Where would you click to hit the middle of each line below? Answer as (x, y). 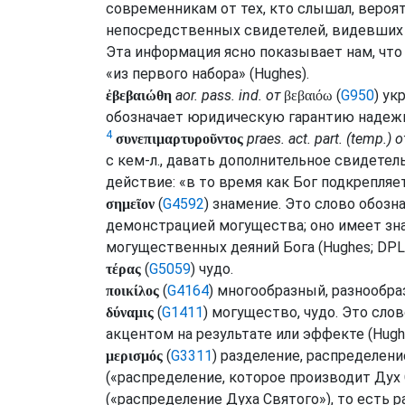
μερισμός (134, 356)
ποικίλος (132, 291)
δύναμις (130, 312)
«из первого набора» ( (180, 74)
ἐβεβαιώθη (139, 95)
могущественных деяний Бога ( (214, 247)
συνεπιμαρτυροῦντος (179, 139)
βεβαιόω (308, 95)
